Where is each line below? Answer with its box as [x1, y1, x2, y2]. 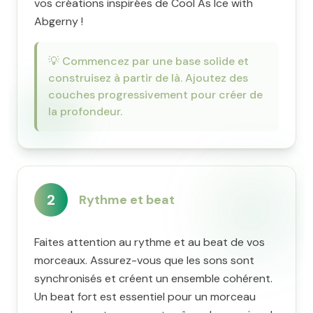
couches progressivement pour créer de [48, 87, 263, 102]
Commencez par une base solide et [62, 54, 249, 68]
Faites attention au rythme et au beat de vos [34, 235, 265, 249]
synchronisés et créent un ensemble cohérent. [34, 271, 272, 286]
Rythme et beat [79, 191, 175, 208]
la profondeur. [48, 104, 122, 119]
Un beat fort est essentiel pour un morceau [34, 289, 256, 304]
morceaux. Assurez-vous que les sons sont [34, 253, 254, 268]
